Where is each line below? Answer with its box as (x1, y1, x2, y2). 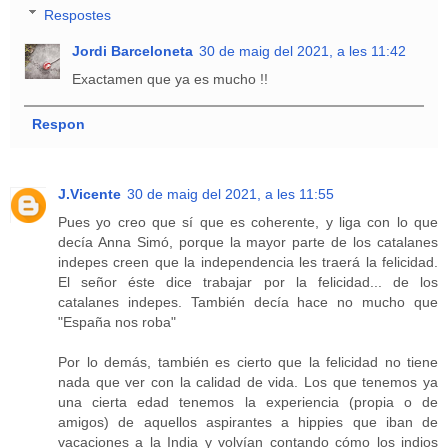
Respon (31, 115, 85, 132)
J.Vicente (58, 185, 121, 202)
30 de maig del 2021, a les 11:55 (127, 185, 334, 202)
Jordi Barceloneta (72, 42, 194, 59)
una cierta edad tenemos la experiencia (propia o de (58, 393, 438, 410)
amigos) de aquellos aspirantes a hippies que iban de (58, 413, 438, 430)
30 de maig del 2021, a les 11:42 (199, 42, 407, 59)
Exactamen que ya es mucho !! (72, 70, 269, 87)
